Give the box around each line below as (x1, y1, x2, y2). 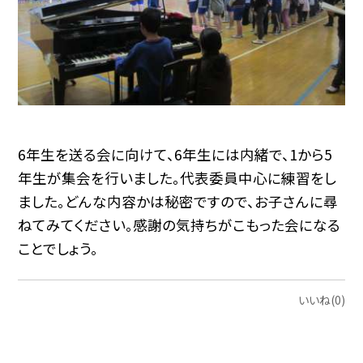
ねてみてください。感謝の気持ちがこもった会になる (18, 215, 341, 236)
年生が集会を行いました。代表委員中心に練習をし (18, 168, 337, 189)
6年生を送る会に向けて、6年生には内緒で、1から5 (18, 144, 333, 165)
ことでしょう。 (18, 238, 99, 259)
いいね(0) (297, 292, 345, 309)
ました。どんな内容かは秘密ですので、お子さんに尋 (18, 191, 339, 212)
